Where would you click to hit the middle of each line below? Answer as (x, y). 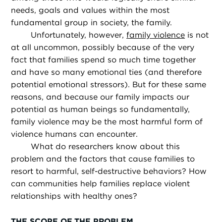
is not (197, 35)
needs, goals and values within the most (90, 10)
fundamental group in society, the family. (92, 23)
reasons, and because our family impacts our (100, 97)
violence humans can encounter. (75, 134)
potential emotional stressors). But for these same (109, 85)
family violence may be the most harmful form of (107, 122)
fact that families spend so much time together (104, 60)
